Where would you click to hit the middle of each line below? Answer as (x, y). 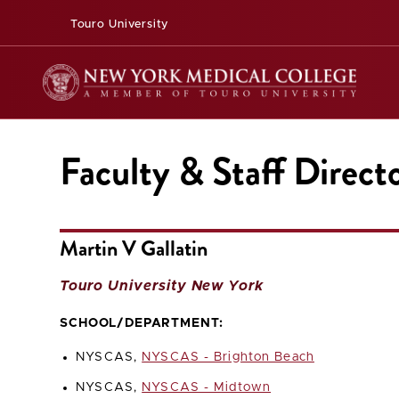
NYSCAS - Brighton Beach (228, 358)
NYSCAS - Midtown (207, 388)
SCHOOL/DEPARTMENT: (142, 324)
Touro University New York (162, 286)
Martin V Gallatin (134, 249)
